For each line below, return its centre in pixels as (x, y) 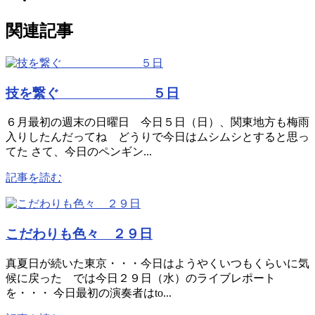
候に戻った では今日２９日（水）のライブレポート (141, 278)
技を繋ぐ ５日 (92, 93)
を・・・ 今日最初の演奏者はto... (89, 292)
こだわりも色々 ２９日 (79, 233)
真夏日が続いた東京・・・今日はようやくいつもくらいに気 (157, 263)
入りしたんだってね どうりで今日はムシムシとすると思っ (157, 137)
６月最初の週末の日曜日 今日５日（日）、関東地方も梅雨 (157, 122)
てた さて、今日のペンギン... (79, 152)
